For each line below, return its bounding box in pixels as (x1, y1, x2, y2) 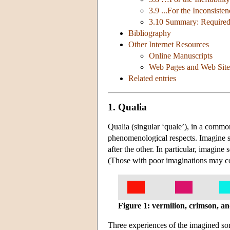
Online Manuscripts (149, 51, 213, 61)
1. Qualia (108, 101, 147, 112)
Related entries (128, 74, 176, 83)
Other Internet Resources (128, 40, 209, 49)
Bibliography (128, 29, 171, 38)
